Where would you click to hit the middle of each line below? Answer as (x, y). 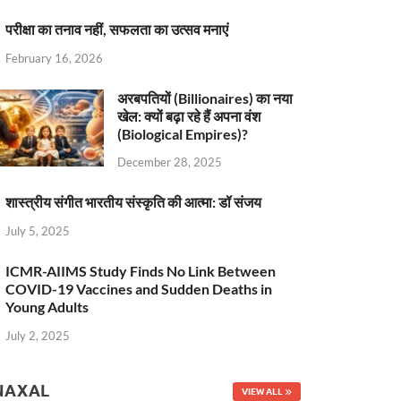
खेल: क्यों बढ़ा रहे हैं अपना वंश (189, 115)
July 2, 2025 (38, 335)
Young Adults (47, 307)
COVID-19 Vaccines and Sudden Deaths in (139, 289)
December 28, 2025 (170, 162)
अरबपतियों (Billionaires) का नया (205, 98)
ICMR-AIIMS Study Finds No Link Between (141, 271)
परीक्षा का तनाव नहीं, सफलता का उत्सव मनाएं (117, 29)
